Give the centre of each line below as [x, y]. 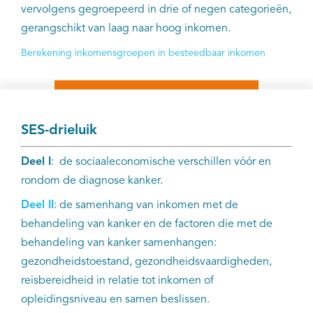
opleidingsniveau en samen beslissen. [117, 300]
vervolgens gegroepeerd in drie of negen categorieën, [156, 10]
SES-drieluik [59, 131]
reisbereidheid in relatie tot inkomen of [117, 281]
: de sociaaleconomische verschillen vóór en [161, 162]
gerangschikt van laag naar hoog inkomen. [126, 29]
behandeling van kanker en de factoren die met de [147, 225]
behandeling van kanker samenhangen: [119, 243]
